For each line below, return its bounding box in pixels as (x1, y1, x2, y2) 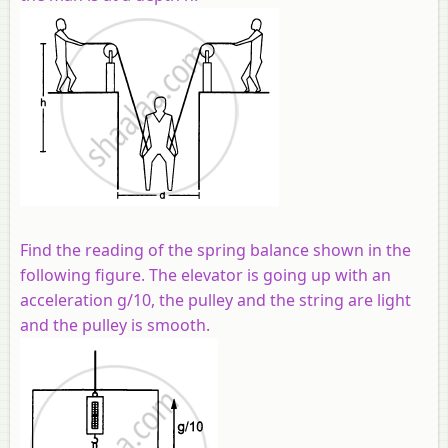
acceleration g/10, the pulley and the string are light (20, 288, 411, 311)
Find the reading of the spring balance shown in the (20, 238, 411, 261)
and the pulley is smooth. (20, 313, 210, 336)
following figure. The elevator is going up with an (20, 263, 391, 286)
